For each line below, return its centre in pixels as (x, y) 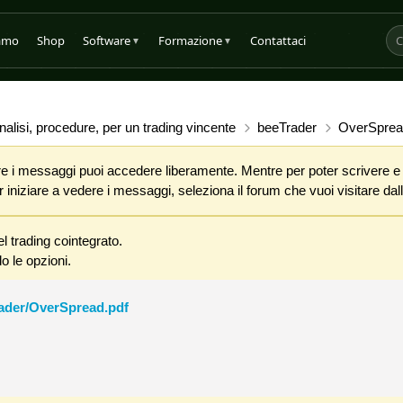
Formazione (190, 40)
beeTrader (287, 127)
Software (106, 40)
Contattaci (278, 40)
